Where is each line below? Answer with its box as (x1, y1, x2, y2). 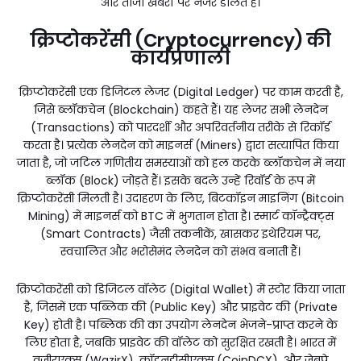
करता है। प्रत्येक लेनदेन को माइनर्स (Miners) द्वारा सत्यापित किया (23, 136, 338, 153)
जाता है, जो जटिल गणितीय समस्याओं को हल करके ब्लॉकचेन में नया (16, 154, 345, 171)
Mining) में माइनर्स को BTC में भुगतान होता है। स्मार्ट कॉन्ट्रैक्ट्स (27, 207, 334, 224)
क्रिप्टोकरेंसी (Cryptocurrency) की (30, 27, 331, 53)
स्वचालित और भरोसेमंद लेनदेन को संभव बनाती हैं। (60, 243, 301, 259)
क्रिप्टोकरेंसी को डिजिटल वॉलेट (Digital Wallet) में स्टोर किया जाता (16, 280, 345, 297)
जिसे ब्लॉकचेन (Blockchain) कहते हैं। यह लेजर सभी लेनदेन (33, 101, 328, 118)
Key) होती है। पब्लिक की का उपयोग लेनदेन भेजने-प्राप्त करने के (23, 316, 338, 333)
